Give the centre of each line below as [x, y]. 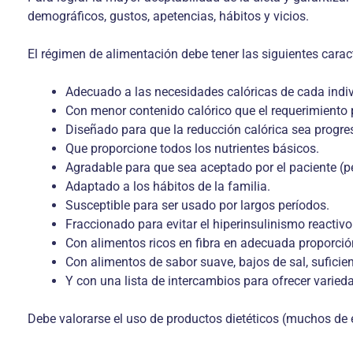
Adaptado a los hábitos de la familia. [168, 186]
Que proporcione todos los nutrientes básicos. [192, 149]
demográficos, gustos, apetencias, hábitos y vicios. [168, 16]
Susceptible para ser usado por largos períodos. [197, 205]
